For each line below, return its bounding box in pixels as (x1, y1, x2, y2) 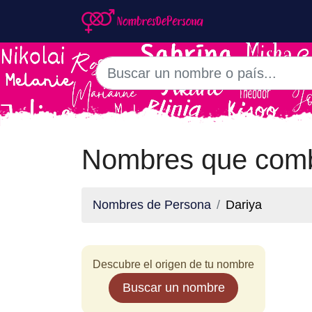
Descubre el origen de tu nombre (93, 258, 254, 270)
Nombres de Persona (93, 198, 211, 212)
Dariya (226, 198, 262, 212)
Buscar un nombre (122, 281, 225, 295)
